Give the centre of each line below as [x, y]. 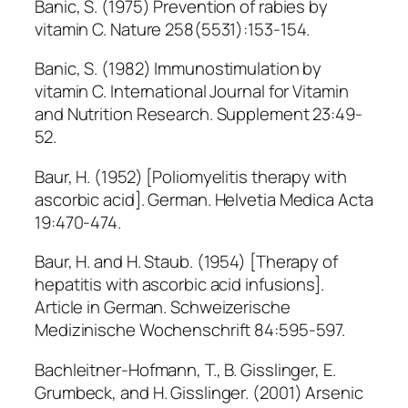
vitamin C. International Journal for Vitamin [192, 92]
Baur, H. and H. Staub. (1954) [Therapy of [186, 262]
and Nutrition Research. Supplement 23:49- [199, 114]
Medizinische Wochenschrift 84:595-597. [190, 330]
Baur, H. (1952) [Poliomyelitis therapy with [191, 176]
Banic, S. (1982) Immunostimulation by [178, 69]
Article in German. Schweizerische [163, 307]
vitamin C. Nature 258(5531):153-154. [173, 29]
